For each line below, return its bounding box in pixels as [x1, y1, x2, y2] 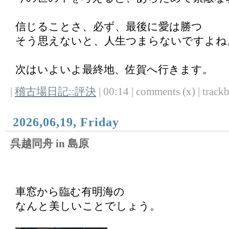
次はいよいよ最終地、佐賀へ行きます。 [15, 64, 213, 75]
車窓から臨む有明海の [15, 186, 125, 197]
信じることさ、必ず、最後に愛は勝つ [15, 21, 202, 32]
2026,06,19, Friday [13, 116, 119, 129]
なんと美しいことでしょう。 [15, 200, 161, 212]
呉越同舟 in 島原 [10, 138, 89, 149]
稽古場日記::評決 [15, 86, 96, 97]
